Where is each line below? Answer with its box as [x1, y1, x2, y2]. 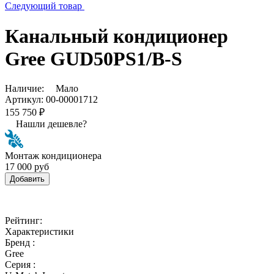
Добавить [10, 174, 45, 183]
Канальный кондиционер [5, 24, 228, 47]
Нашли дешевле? [16, 118, 87, 129]
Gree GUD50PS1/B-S [5, 47, 182, 70]
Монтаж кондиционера [5, 150, 102, 161]
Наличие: [5, 83, 46, 94]
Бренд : [5, 237, 35, 248]
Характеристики [5, 226, 74, 237]
